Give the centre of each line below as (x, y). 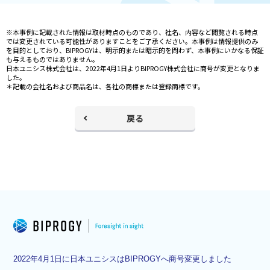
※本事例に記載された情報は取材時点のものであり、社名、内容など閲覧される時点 (132, 32)
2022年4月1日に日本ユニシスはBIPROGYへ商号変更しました (123, 259)
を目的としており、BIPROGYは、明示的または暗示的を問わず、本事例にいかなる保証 (135, 50)
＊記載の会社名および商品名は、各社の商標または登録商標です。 (105, 86)
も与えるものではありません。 (52, 59)
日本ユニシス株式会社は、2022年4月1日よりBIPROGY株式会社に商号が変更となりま (133, 68)
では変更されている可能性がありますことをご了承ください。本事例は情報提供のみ (132, 41)
